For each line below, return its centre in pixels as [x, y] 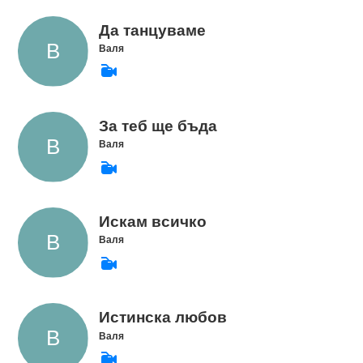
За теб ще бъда [158, 126]
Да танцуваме [152, 30]
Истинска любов [162, 317]
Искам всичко [152, 221]
